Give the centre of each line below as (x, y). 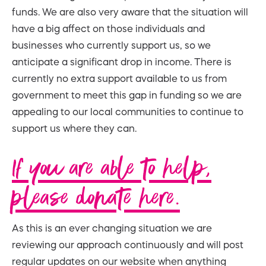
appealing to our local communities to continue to (128, 111)
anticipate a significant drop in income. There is (122, 61)
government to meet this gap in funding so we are (127, 95)
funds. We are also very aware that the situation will (130, 12)
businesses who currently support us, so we (111, 45)
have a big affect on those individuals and (108, 28)
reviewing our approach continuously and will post (128, 244)
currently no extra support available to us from (119, 78)
